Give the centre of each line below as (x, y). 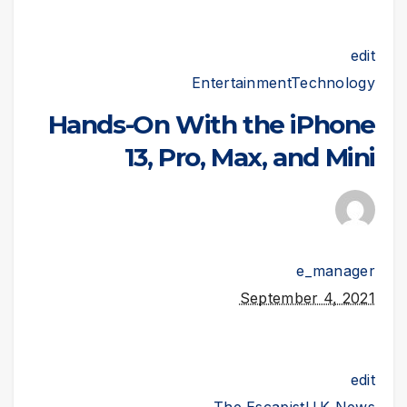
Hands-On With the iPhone (211, 125)
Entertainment (241, 83)
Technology (333, 83)
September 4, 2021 (307, 298)
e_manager (336, 271)
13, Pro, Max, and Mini (249, 158)
